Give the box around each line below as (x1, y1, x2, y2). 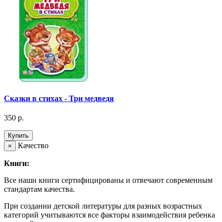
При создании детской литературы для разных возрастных (4, 202, 202, 211)
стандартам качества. (4, 185, 75, 194)
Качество (16, 141, 49, 150)
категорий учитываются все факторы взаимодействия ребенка (4, 211, 215, 220)
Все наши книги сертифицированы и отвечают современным (4, 176, 213, 185)
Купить (8, 132, 29, 140)
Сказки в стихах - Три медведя (4, 94, 114, 103)
